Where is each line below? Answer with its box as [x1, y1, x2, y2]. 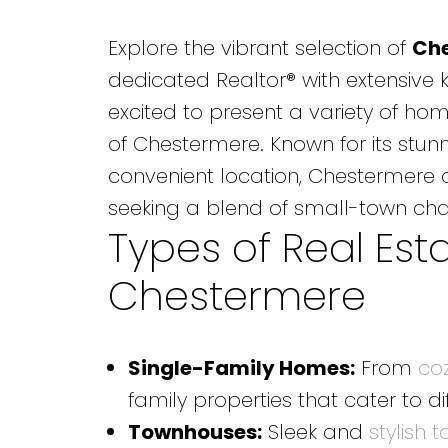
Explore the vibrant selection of [107, 33, 412, 62]
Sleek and [261, 417, 369, 446]
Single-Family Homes [127, 353, 350, 382]
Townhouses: [127, 417, 262, 446]
